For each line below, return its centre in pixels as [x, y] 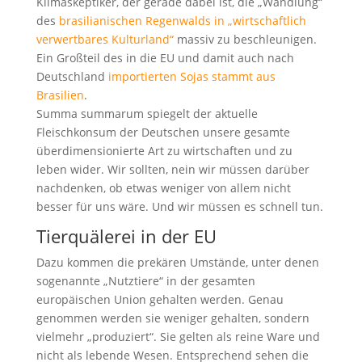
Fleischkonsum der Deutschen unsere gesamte [163, 132]
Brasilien [60, 95]
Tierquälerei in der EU [126, 236]
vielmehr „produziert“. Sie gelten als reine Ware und [178, 336]
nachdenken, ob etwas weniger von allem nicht [163, 187]
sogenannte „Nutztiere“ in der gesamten [145, 280]
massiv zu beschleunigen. [245, 39]
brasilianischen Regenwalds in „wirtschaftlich [182, 20]
